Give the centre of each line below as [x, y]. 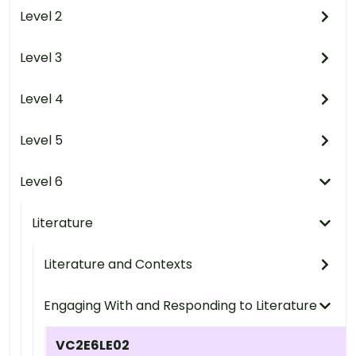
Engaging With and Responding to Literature [180, 306]
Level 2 [41, 16]
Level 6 [41, 182]
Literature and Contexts [118, 264]
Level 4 [42, 99]
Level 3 [41, 58]
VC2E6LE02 [93, 345]
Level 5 [41, 140]
